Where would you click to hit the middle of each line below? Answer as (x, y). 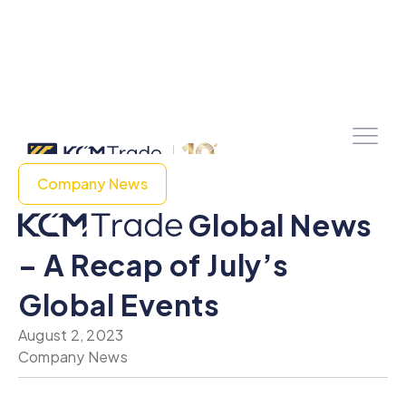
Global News (277, 225)
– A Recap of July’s (154, 265)
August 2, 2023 (71, 335)
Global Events (119, 304)
